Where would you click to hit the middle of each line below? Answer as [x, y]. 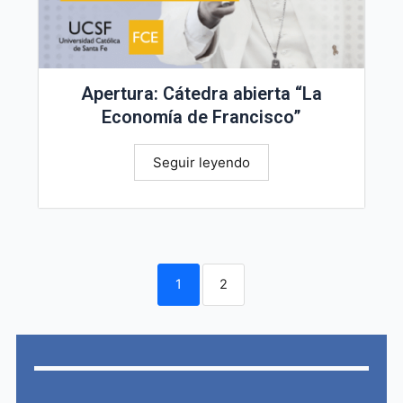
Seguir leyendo [201, 162]
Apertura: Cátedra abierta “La [201, 93]
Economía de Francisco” [201, 116]
